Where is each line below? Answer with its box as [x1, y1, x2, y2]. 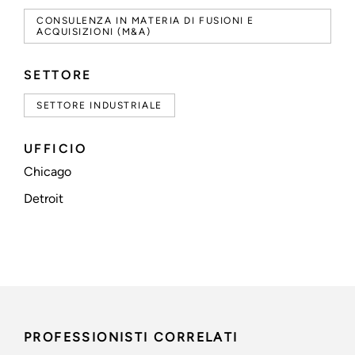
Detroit [24, 191, 63, 207]
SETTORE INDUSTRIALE [36, 100, 162, 112]
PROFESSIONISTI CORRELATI [24, 330, 239, 345]
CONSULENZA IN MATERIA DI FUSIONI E [36, 15, 255, 27]
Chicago [24, 164, 71, 180]
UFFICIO [24, 141, 88, 157]
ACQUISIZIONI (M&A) [36, 26, 151, 38]
